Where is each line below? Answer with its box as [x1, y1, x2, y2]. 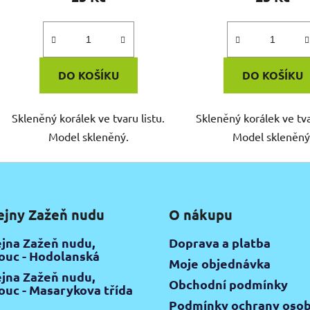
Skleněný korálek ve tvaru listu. [12, 110, 165, 125]
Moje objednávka [169, 255, 271, 271]
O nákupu [169, 205, 232, 224]
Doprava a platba [169, 234, 271, 250]
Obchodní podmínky [169, 275, 288, 292]
